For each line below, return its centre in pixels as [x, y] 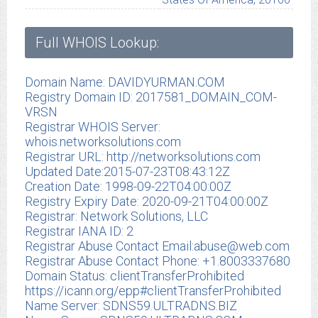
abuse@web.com [242, 246]
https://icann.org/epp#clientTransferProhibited [153, 291]
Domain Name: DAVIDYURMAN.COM [125, 82]
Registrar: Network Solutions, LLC [116, 216]
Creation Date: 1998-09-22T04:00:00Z [128, 187]
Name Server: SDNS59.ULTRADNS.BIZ [131, 306]
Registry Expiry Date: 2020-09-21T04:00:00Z [147, 202]
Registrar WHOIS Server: [93, 127]
